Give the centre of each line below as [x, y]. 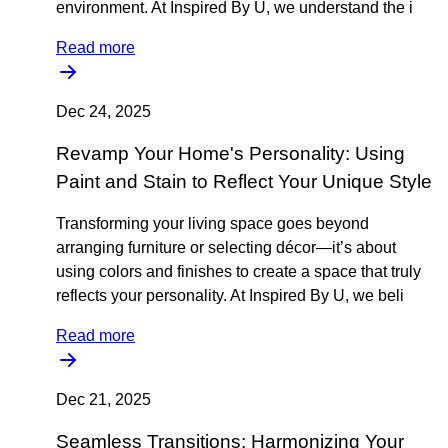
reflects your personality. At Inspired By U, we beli [230, 295]
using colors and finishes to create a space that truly [238, 271]
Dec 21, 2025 [103, 399]
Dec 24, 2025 [103, 111]
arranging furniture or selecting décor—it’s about [226, 247]
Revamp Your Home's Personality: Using [230, 153]
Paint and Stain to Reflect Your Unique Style [244, 181]
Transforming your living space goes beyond [212, 223]
